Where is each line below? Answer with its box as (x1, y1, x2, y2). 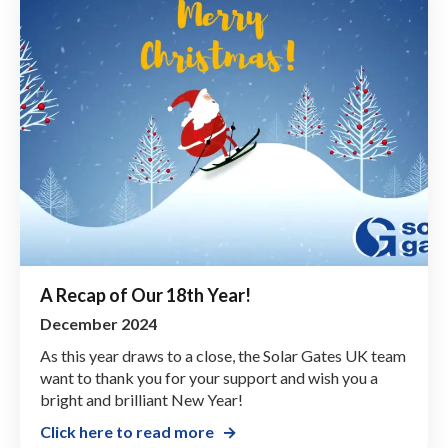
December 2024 (40, 314, 157, 334)
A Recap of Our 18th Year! (40, 284, 251, 307)
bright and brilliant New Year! (40, 390, 243, 410)
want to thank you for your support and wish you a (40, 368, 378, 388)
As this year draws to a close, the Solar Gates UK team (40, 346, 406, 366)
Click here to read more (40, 422, 214, 442)
